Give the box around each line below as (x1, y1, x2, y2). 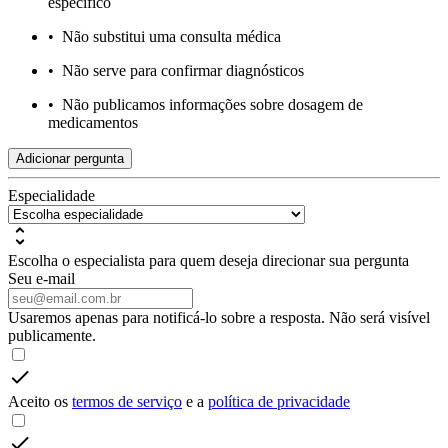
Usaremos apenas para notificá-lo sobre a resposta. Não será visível (8, 308, 430, 326)
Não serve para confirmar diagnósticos (62, 61, 304, 79)
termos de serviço (72, 392, 182, 410)
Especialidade (8, 186, 95, 204)
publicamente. (8, 326, 96, 344)
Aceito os (8, 392, 72, 410)
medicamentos (48, 113, 138, 131)
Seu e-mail (8, 269, 75, 287)
